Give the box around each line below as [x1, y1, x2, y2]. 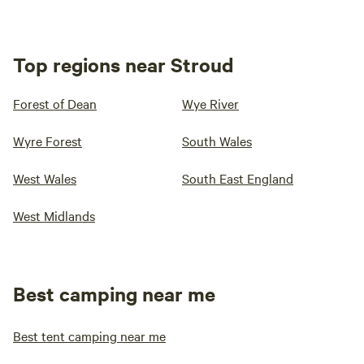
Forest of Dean [13, 94, 97, 112]
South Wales [182, 132, 252, 149]
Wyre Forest [13, 132, 82, 149]
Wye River [182, 94, 239, 112]
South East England [182, 169, 293, 187]
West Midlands [13, 206, 95, 224]
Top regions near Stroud [13, 51, 234, 77]
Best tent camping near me [13, 327, 166, 344]
